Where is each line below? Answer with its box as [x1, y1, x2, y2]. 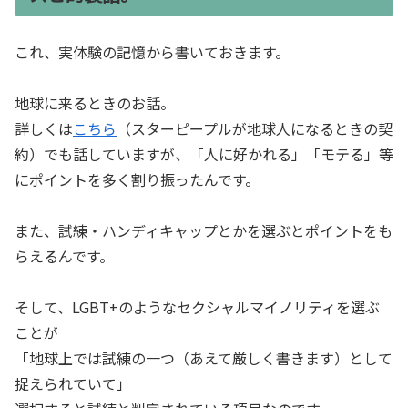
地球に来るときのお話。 [15, 92, 175, 115]
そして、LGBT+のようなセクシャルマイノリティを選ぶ [15, 296, 380, 319]
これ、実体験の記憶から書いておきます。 [15, 41, 290, 64]
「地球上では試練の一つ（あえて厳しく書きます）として [15, 347, 393, 370]
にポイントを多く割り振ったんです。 [15, 168, 260, 191]
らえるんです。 [15, 245, 114, 268]
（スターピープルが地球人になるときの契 [117, 117, 393, 140]
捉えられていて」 [15, 372, 131, 395]
